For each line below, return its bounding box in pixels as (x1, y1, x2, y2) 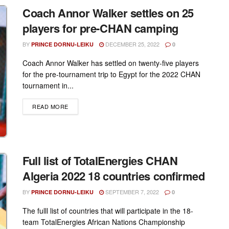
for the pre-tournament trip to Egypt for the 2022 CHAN (22, 69, 200, 79)
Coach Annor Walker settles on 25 (22, 5, 194, 21)
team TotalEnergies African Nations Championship (22, 217, 185, 227)
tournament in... (22, 80, 74, 90)
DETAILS (67, 102, 93, 110)
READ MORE (32, 102, 68, 110)
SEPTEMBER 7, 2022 (104, 188, 159, 196)
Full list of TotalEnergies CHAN (22, 152, 178, 169)
